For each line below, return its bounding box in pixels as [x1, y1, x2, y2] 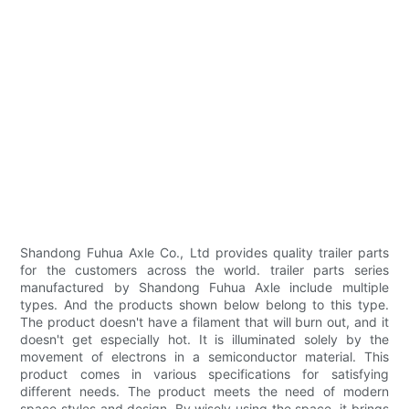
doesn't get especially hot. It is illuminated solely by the [20, 331, 389, 348]
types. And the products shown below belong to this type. [20, 297, 389, 313]
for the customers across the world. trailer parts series [20, 262, 389, 278]
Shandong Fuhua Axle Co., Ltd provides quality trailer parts [20, 245, 389, 261]
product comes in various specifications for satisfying [20, 366, 389, 383]
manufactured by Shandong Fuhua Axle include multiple [20, 279, 389, 296]
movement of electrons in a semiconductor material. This [20, 349, 389, 365]
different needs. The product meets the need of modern [20, 383, 389, 400]
